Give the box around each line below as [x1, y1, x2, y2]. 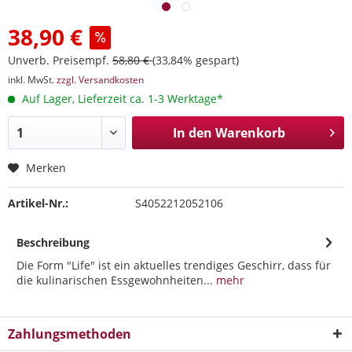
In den [172, 124, 212, 141]
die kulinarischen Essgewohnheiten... [16, 273, 213, 288]
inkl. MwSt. [8, 73, 57, 86]
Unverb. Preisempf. [8, 53, 112, 68]
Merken [26, 160, 66, 175]
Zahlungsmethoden [8, 325, 131, 343]
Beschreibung [16, 235, 90, 250]
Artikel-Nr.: [8, 196, 68, 211]
